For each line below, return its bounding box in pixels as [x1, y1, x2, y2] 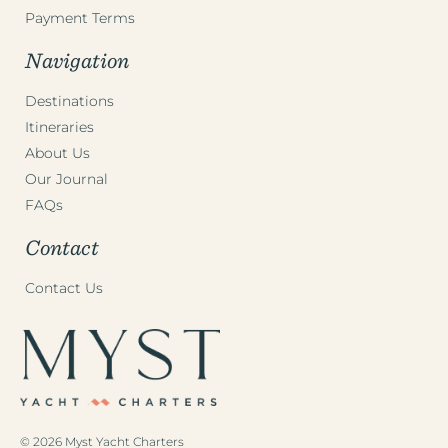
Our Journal [25, 170, 108, 189]
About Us [25, 144, 90, 163]
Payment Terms [25, 9, 135, 28]
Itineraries [25, 118, 94, 137]
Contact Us [25, 279, 103, 298]
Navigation [25, 47, 129, 73]
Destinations [25, 92, 114, 111]
